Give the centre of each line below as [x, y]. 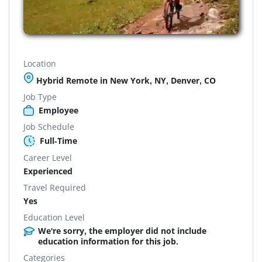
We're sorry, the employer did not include [122, 230]
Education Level [54, 217]
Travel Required [55, 187]
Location [40, 63]
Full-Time [58, 140]
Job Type [40, 96]
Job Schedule [49, 126]
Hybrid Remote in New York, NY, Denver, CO [125, 80]
